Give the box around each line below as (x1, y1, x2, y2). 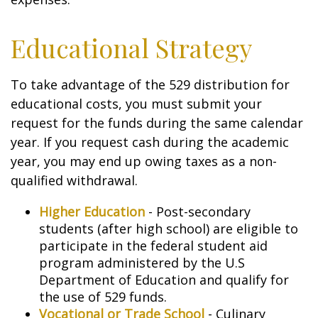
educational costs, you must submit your (11, 95, 262, 112)
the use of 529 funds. (39, 288, 167, 305)
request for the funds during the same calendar (11, 114, 303, 131)
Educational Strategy (11, 31, 252, 65)
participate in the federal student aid (39, 237, 268, 254)
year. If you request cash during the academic (11, 133, 289, 150)
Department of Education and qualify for (39, 271, 289, 288)
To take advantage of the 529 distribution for (11, 76, 290, 93)
